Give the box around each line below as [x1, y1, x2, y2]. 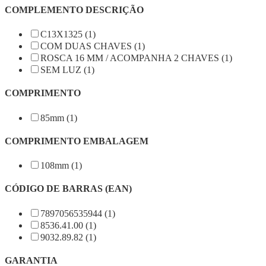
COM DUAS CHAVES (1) [40, 41, 145, 52]
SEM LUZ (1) [40, 65, 94, 75]
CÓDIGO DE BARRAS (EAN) [5, 183, 132, 194]
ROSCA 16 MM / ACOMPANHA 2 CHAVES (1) [40, 53, 232, 64]
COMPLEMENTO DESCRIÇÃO [5, 4, 144, 15]
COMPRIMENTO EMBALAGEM [5, 135, 148, 146]
